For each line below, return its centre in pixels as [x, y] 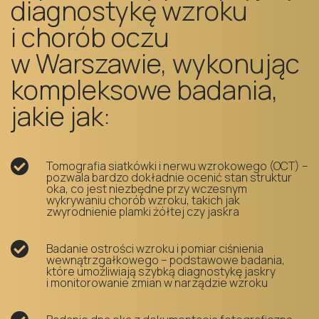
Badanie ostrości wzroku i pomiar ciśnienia [155, 248]
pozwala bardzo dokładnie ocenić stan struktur [169, 177]
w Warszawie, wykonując [155, 63]
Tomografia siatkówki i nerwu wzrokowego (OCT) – [177, 166]
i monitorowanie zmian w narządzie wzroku [157, 282]
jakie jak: [61, 116]
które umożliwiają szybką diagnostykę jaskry [161, 271]
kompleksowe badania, [145, 89]
